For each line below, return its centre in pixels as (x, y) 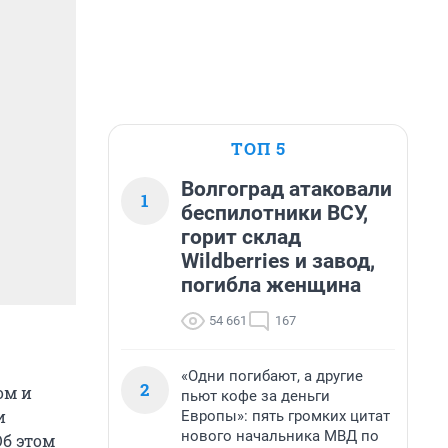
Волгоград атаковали (286, 189)
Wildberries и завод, (278, 261)
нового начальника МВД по (280, 436)
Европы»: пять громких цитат (285, 416)
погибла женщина (271, 285)
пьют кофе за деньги (255, 396)
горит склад (241, 237)
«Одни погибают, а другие (272, 376)
